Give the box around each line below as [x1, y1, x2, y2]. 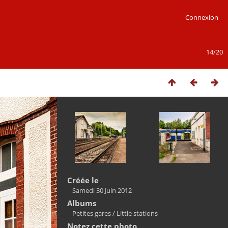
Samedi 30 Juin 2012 [72, 186, 132, 195]
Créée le [67, 175, 99, 185]
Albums [67, 198, 96, 208]
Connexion [185, 13, 218, 22]
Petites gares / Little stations [72, 209, 158, 218]
